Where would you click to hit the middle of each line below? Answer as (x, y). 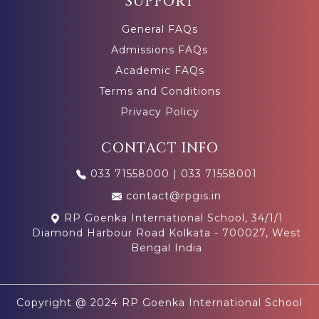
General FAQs (159, 30)
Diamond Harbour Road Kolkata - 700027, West (167, 233)
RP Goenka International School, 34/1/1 (172, 218)
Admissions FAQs (159, 50)
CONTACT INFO (159, 148)
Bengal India (167, 248)
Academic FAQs (159, 71)
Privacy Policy (159, 112)
